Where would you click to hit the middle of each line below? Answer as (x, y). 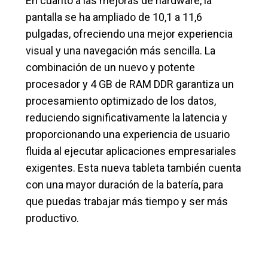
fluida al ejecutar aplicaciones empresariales (131, 151)
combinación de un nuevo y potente (111, 68)
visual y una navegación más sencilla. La (121, 51)
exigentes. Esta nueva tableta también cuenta (134, 168)
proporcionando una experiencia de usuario (128, 135)
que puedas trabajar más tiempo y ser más (127, 202)
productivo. (53, 218)
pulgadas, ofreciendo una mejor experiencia (130, 34)
